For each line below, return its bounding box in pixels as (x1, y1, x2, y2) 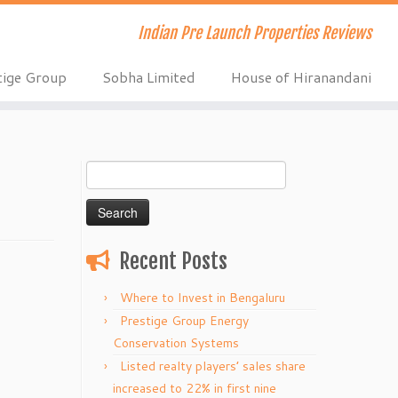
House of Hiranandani (230, 67, 371, 87)
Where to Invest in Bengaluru (120, 289, 285, 306)
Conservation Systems (113, 334, 239, 352)
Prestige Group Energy (120, 312, 249, 330)
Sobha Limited (101, 67, 195, 87)
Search (85, 161, 123, 179)
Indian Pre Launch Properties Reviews (137, 23, 371, 43)
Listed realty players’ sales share (120, 357, 306, 375)
